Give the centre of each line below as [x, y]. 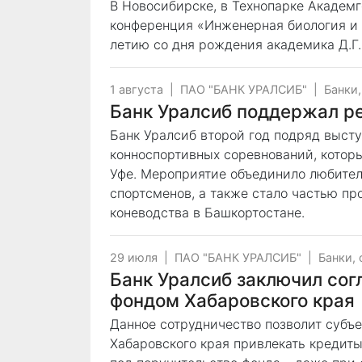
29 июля [134, 257]
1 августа [137, 89]
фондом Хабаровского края [232, 300]
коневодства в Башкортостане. [207, 213]
